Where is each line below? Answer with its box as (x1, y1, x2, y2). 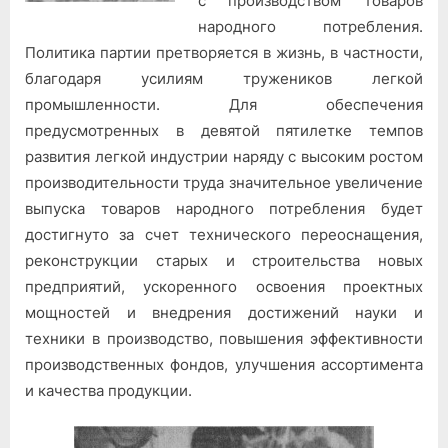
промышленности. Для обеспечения (25, 94, 423, 114)
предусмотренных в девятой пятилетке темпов (25, 120, 423, 140)
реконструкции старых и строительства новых (25, 250, 423, 270)
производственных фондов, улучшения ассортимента (25, 354, 423, 374)
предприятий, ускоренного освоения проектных (25, 276, 423, 296)
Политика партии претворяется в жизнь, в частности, (25, 42, 423, 62)
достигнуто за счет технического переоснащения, (25, 224, 423, 244)
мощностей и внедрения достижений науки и (25, 302, 423, 322)
